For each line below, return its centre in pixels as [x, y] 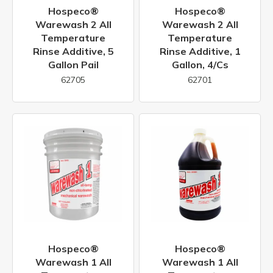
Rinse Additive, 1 [200, 51]
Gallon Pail [73, 65]
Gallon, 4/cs [200, 65]
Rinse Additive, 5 [73, 51]
